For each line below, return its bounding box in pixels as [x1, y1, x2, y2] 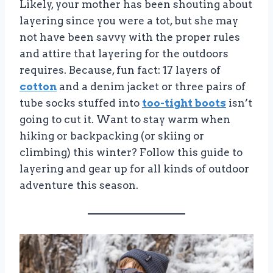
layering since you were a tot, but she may [19, 14, 238, 27]
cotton [19, 80, 57, 93]
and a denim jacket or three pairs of [57, 80, 246, 93]
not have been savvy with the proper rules [19, 30, 240, 43]
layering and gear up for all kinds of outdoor [19, 162, 249, 175]
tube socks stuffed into [19, 96, 142, 109]
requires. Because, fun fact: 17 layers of [19, 63, 221, 76]
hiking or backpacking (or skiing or [19, 129, 204, 142]
